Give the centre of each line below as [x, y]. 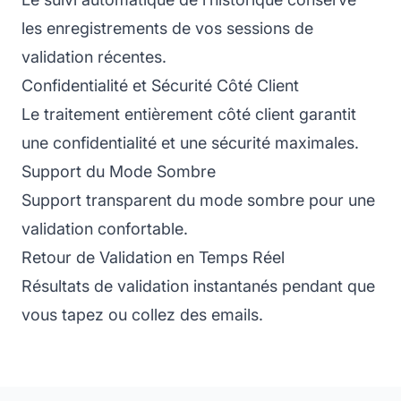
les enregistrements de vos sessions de [167, 28]
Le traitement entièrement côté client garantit [189, 114]
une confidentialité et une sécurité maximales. [190, 142]
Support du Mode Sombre [119, 171]
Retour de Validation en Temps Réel [153, 257]
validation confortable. [105, 228]
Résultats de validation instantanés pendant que [198, 286]
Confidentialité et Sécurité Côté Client [160, 85]
